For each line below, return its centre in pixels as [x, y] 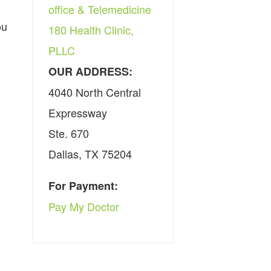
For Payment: [83, 185]
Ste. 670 [69, 133]
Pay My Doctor [84, 206]
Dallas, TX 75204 [90, 153]
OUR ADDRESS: [91, 71]
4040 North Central [95, 92]
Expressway [78, 112]
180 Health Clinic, [91, 29]
